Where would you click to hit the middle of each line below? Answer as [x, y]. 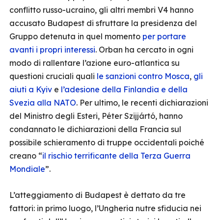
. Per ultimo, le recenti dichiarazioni [142, 103]
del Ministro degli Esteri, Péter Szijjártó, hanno [96, 116]
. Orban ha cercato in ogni [144, 50]
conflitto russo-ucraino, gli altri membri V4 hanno [101, 10]
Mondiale [27, 169]
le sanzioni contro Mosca [143, 76]
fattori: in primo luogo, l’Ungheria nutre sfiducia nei [105, 208]
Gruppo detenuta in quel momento [76, 36]
